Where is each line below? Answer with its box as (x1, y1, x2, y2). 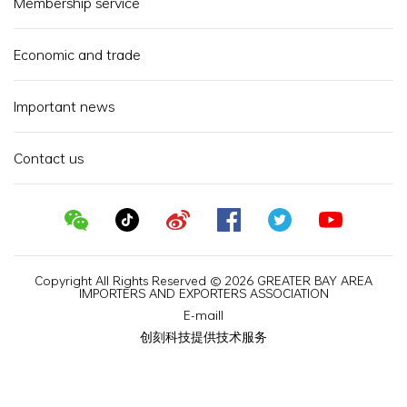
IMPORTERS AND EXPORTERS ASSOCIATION (78, 283, 329, 303)
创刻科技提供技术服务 (140, 327, 267, 347)
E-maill (184, 305, 223, 325)
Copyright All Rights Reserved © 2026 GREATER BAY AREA (35, 271, 372, 291)
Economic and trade (14, 44, 141, 66)
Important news (14, 95, 114, 118)
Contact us (14, 147, 84, 170)
